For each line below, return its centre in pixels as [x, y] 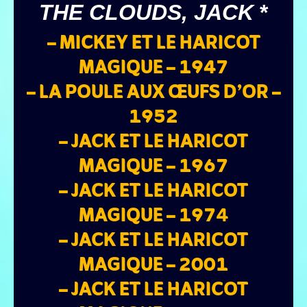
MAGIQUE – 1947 [153, 68]
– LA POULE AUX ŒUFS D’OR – [153, 93]
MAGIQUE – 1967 [153, 167]
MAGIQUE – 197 [147, 216]
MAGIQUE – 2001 [153, 266]
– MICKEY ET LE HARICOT [153, 44]
